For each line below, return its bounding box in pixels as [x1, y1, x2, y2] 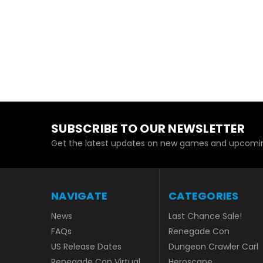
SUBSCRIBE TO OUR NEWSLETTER [51, 120, 245, 137]
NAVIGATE [51, 188, 107, 203]
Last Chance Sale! [168, 210, 242, 222]
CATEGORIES [168, 188, 239, 203]
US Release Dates [51, 240, 122, 252]
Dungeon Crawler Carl [168, 240, 258, 252]
